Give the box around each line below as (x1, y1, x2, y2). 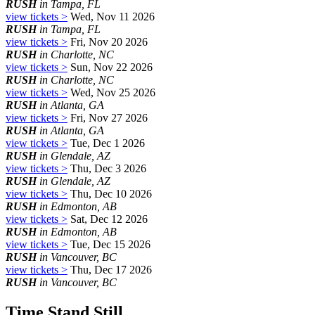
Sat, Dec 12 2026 (67, 212, 148, 225)
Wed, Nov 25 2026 (67, 86, 155, 98)
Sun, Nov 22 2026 (67, 60, 153, 73)
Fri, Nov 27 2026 (67, 111, 148, 124)
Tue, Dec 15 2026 (67, 238, 150, 250)
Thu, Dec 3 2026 (67, 162, 146, 174)
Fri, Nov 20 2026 (67, 35, 148, 48)
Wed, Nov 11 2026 (67, 10, 155, 22)
